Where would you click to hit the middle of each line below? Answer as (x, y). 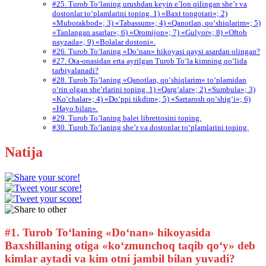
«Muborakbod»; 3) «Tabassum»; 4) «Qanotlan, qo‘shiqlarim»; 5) (156, 23)
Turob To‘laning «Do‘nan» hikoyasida (115, 232)
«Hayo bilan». (75, 109)
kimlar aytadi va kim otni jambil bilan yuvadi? (120, 258)
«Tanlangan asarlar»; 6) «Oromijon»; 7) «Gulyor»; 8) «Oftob (150, 33)
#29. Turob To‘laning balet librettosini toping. (127, 118)
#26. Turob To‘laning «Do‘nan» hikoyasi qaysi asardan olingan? (156, 52)
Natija (24, 152)
